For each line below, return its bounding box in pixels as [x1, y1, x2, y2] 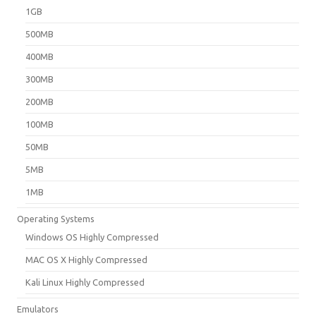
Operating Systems [17, 213, 95, 224]
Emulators [17, 303, 59, 314]
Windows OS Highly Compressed [25, 231, 159, 242]
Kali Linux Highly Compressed [25, 276, 145, 287]
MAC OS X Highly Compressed [25, 254, 147, 265]
